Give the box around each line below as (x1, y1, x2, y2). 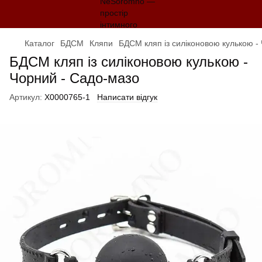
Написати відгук (97, 92, 157, 102)
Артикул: (9, 92, 42, 102)
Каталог (25, 39, 54, 48)
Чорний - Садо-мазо (9, 70, 139, 86)
